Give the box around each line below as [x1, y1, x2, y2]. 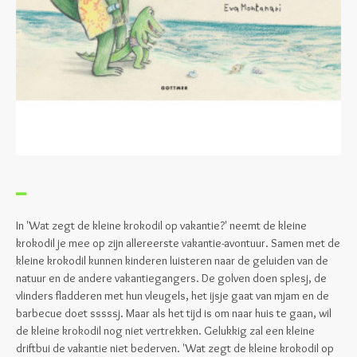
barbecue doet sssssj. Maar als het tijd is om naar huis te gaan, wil [16, 306, 331, 320]
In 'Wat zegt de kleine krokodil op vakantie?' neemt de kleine [16, 218, 307, 233]
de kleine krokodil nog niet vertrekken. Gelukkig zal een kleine [16, 324, 315, 338]
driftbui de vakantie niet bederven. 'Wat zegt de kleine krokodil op [16, 341, 334, 355]
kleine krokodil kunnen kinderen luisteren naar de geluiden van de [16, 253, 328, 268]
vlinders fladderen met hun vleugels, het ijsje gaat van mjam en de [16, 288, 329, 303]
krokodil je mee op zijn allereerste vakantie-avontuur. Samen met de [16, 236, 340, 250]
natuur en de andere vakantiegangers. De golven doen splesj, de [16, 271, 327, 285]
